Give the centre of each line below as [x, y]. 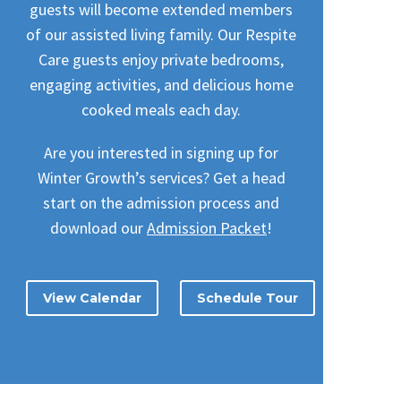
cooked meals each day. [161, 109]
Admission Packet [207, 227]
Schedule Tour [247, 299]
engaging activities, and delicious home [161, 84]
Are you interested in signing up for [161, 152]
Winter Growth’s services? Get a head [161, 177]
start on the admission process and [161, 202]
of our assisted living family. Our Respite [161, 34]
